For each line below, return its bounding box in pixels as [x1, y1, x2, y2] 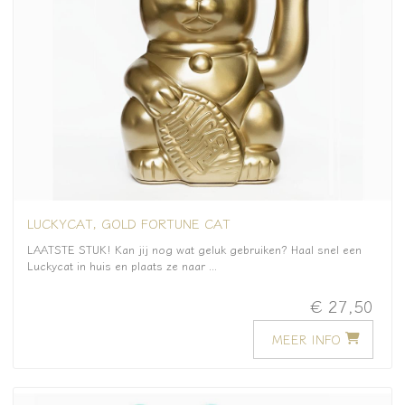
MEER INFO [272, 330, 341, 348]
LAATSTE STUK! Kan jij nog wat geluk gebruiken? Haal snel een [27, 241, 362, 258]
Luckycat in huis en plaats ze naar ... [27, 258, 217, 274]
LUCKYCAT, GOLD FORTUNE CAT [27, 213, 231, 232]
